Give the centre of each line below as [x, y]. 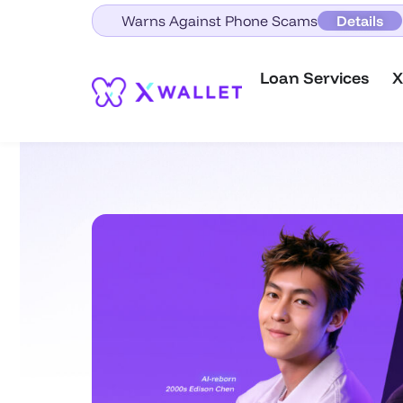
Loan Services [314, 78]
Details [360, 21]
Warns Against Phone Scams [219, 21]
